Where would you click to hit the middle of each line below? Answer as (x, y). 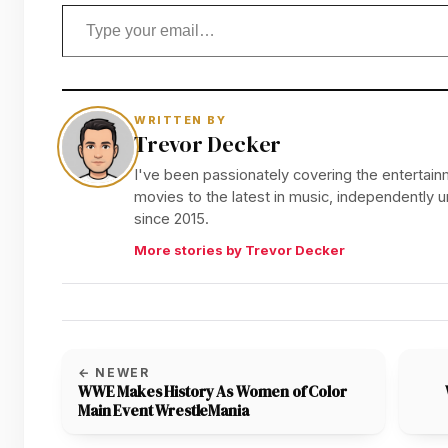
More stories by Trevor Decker (239, 250)
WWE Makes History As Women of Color (212, 392)
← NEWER (114, 373)
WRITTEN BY (180, 120)
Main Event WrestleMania (163, 411)
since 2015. (171, 218)
